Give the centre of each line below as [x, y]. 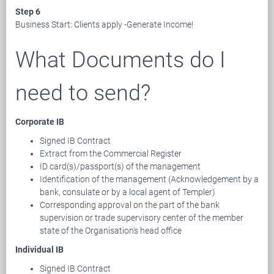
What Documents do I [120, 59]
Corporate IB [40, 121]
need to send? [83, 92]
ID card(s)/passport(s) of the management [120, 166]
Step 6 [28, 11]
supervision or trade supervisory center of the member [142, 217]
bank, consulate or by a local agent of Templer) [128, 192]
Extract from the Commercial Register [111, 153]
